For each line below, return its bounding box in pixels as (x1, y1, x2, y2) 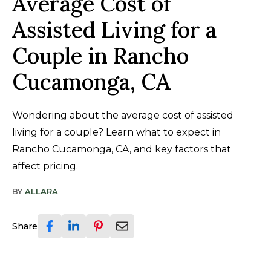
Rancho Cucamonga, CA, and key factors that (12, 143, 231, 155)
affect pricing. (12, 160, 78, 172)
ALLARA (25, 186, 58, 196)
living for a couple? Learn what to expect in (12, 126, 221, 138)
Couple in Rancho (12, 41, 189, 70)
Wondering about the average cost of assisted (12, 109, 233, 121)
